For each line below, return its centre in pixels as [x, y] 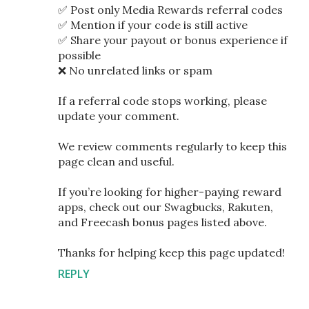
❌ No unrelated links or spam [135, 70]
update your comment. [119, 116]
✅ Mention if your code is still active [153, 24]
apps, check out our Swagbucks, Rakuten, [166, 207]
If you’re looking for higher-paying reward [170, 191]
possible [79, 55]
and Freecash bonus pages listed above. [162, 222]
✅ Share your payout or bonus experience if [173, 40]
